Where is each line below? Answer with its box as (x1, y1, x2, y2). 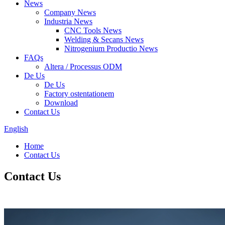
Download (44, 98, 78, 107)
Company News (44, 8, 96, 17)
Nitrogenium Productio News (64, 44, 158, 53)
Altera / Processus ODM (44, 62, 122, 71)
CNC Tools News (64, 26, 122, 35)
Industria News (44, 17, 92, 26)
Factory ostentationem (44, 89, 114, 98)
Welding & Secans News (64, 35, 144, 44)
